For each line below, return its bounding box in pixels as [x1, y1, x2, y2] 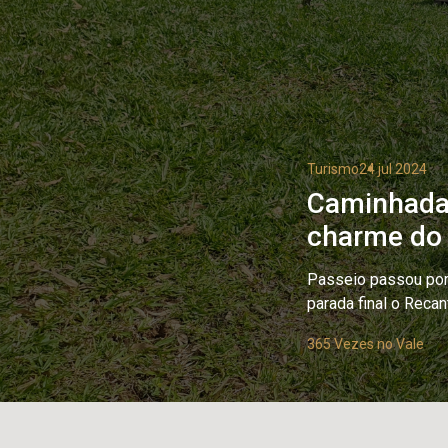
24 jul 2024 [359, 161, 427, 177]
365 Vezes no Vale [307, 336, 424, 352]
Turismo [307, 161, 359, 177]
